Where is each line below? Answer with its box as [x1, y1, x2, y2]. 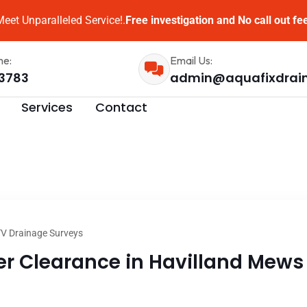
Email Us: [169, 53, 212, 67]
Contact [95, 98, 147, 116]
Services [21, 98, 73, 116]
